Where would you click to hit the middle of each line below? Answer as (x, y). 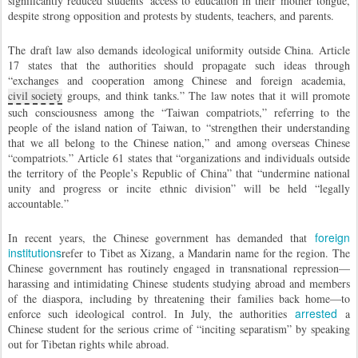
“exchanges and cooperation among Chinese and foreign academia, (179, 80)
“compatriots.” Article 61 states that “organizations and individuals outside (179, 158)
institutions (35, 253)
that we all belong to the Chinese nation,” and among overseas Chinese (179, 143)
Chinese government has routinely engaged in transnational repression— (179, 268)
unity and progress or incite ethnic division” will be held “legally (179, 188)
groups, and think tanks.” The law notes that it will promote (206, 95)
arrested (316, 313)
